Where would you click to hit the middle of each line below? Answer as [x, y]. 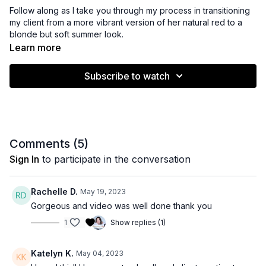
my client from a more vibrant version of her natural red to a [126, 23]
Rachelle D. [54, 192]
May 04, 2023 [100, 254]
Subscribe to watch [127, 76]
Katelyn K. [52, 254]
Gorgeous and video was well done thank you [123, 206]
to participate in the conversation [115, 159]
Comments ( [43, 144]
